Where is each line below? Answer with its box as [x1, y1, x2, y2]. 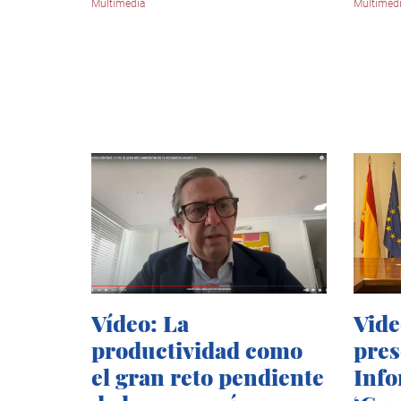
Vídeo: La [91, 307, 189, 337]
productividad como [91, 334, 303, 364]
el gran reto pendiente [91, 361, 324, 391]
